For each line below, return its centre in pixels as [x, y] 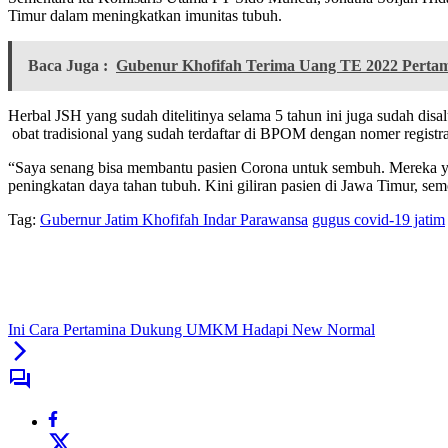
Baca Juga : [68, 66]
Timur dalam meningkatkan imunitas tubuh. [145, 16]
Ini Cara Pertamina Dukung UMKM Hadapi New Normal [191, 330]
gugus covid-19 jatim [378, 220]
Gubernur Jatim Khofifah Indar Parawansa [174, 220]
